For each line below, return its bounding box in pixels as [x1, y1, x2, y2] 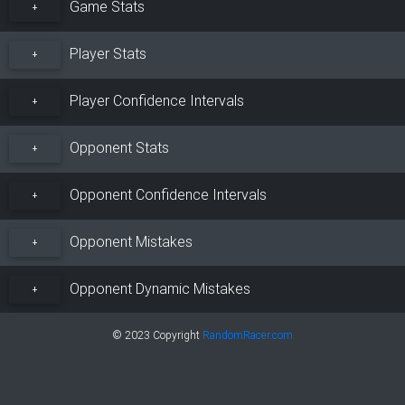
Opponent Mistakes [65, 231, 193, 250]
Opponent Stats [65, 137, 169, 156]
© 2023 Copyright [112, 328, 202, 343]
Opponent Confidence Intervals [65, 184, 267, 203]
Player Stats [65, 43, 146, 62]
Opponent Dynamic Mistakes [65, 278, 250, 297]
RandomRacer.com [202, 328, 293, 343]
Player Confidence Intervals [65, 90, 244, 109]
